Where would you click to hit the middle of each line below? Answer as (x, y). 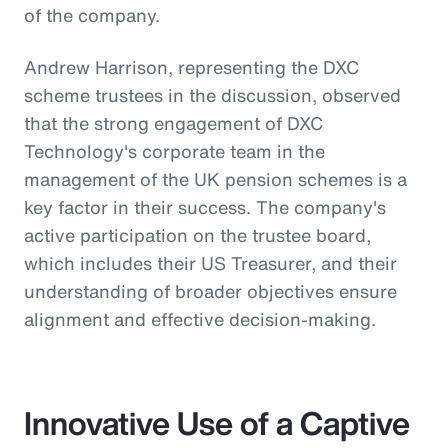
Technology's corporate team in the (174, 150)
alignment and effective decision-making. (200, 318)
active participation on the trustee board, (197, 234)
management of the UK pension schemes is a (215, 178)
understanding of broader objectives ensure (210, 290)
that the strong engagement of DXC (173, 122)
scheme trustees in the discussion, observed (212, 94)
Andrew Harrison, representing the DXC (191, 66)
